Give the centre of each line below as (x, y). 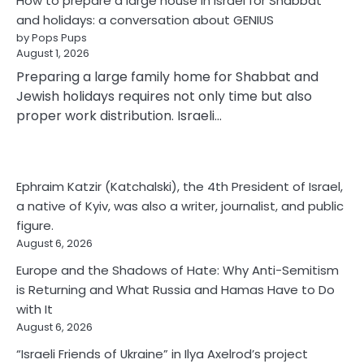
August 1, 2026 (53, 54)
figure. (35, 226)
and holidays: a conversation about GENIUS (145, 20)
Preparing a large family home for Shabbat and (167, 77)
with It (35, 310)
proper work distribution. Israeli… (119, 116)
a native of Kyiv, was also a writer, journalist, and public (180, 206)
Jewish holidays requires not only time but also (164, 97)
